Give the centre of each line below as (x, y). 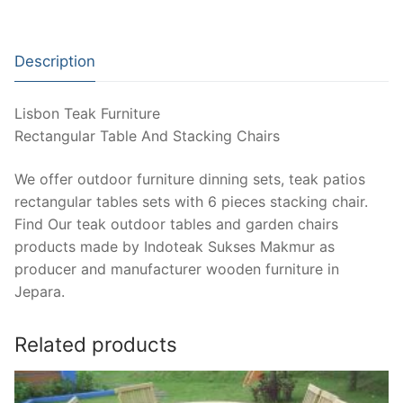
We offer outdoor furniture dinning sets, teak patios (190, 179)
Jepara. (40, 291)
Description (55, 61)
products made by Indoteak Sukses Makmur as (175, 246)
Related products (96, 344)
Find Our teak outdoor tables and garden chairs (176, 224)
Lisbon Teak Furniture (87, 113)
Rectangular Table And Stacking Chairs (147, 135)
